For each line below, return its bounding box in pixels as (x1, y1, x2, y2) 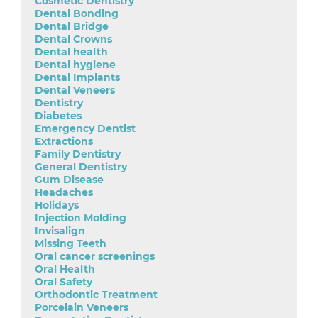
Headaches (35, 186, 93, 199)
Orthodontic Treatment (35, 288, 158, 302)
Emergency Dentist (35, 122, 136, 136)
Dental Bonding (35, 7, 119, 21)
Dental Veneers (35, 84, 115, 97)
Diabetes (35, 109, 82, 123)
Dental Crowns (35, 33, 112, 46)
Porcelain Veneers (35, 301, 128, 314)
